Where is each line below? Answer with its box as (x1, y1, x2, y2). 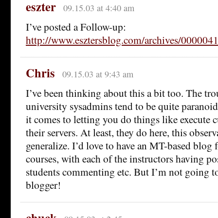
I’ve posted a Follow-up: (26, 19, 126, 34)
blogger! (26, 177, 61, 192)
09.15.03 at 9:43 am (62, 68, 133, 80)
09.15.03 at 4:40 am (63, 1, 134, 14)
